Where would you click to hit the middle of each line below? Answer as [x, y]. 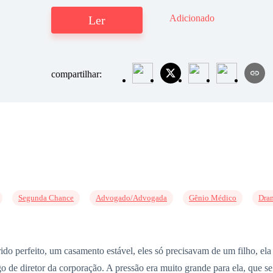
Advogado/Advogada [131, 198]
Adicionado [192, 18]
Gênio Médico [213, 198]
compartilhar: [78, 74]
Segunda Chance [46, 198]
